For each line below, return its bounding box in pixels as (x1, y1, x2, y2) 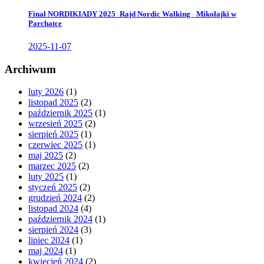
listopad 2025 (28, 97, 78, 108)
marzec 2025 (28, 161, 76, 171)
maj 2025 (28, 150, 63, 161)
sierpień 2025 (28, 129, 78, 140)
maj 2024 (28, 246, 63, 256)
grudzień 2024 (28, 193, 82, 203)
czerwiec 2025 (28, 140, 82, 150)
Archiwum (5, 62, 56, 75)
